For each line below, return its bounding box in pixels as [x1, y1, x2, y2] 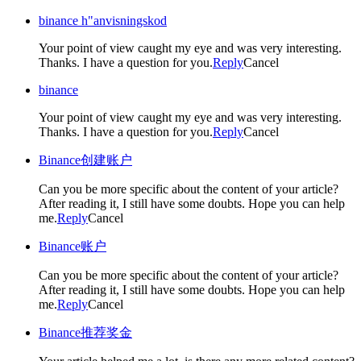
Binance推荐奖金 [39, 325, 132, 339]
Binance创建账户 [39, 152, 132, 167]
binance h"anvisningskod [39, 13, 167, 27]
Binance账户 [39, 239, 106, 253]
